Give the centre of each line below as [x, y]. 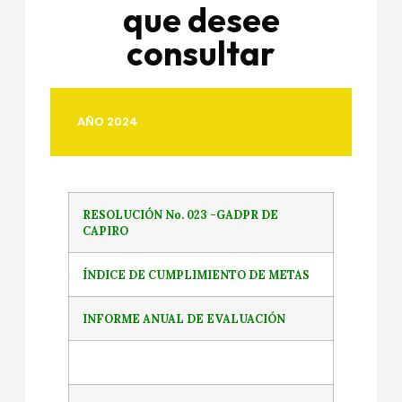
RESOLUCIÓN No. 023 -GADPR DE [180, 214]
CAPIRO [105, 230]
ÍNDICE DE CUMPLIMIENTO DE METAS [196, 274]
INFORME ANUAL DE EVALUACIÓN [184, 318]
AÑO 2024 [108, 121]
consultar [201, 53]
